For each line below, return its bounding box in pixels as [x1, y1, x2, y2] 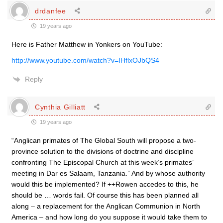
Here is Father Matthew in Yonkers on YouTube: [11, 40, 162, 48]
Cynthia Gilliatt [35, 103, 86, 111]
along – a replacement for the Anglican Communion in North [11, 202, 200, 210]
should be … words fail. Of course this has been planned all [11, 191, 199, 199]
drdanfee [35, 6, 66, 15]
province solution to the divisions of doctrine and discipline [11, 147, 194, 155]
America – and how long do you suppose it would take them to [11, 213, 207, 221]
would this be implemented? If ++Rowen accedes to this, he [11, 180, 199, 188]
